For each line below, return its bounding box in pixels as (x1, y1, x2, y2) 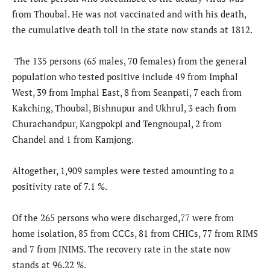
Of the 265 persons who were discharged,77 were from (12, 212, 234, 224)
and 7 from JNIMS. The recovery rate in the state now (12, 243, 231, 256)
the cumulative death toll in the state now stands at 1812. (12, 24, 253, 36)
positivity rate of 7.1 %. (12, 180, 107, 193)
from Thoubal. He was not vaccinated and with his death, (12, 8, 246, 20)
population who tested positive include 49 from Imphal (12, 71, 238, 83)
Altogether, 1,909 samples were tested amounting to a (12, 165, 234, 177)
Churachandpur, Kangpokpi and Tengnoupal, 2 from (12, 118, 222, 130)
